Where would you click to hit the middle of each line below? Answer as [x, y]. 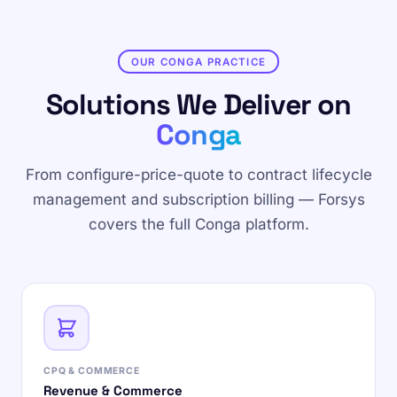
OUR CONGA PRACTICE [198, 62]
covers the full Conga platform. [198, 224]
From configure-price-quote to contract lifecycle [198, 175]
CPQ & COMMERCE [92, 371]
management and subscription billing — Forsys [198, 199]
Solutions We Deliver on [198, 105]
